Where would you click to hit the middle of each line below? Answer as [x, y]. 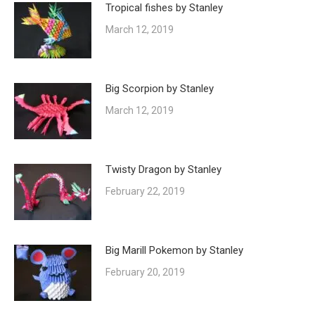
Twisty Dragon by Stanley [163, 170]
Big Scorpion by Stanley [160, 89]
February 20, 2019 [145, 272]
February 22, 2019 [145, 192]
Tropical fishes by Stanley [164, 8]
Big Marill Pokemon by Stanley [174, 251]
